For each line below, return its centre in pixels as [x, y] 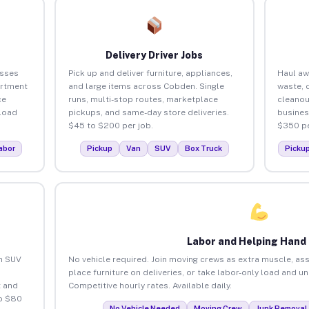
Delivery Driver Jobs [154, 55]
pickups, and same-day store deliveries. [148, 112]
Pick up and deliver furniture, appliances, [150, 73]
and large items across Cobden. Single [146, 86]
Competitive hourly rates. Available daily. [150, 285]
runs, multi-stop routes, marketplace [143, 99]
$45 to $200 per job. [110, 125]
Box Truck [203, 148]
